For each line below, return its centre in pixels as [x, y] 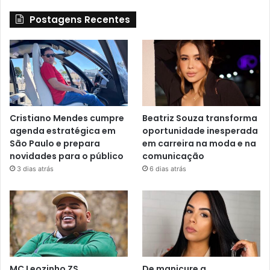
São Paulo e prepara [55, 143]
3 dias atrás [35, 168]
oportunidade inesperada [200, 130]
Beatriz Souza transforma [200, 118]
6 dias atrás [168, 168]
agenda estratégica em [63, 130]
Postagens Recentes [80, 19]
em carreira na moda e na [199, 143]
